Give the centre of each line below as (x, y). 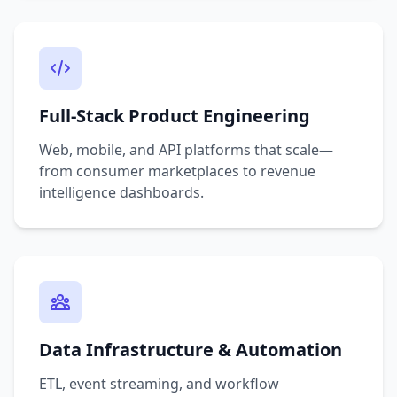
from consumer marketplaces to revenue (177, 171)
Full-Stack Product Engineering (175, 116)
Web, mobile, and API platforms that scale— (186, 150)
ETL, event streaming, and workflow (159, 384)
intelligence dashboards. (121, 192)
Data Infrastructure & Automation (191, 350)
